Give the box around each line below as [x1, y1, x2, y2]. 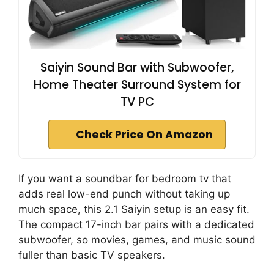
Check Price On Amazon [76, 127, 213, 143]
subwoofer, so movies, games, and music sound [18, 234, 256, 246]
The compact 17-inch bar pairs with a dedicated [18, 218, 254, 231]
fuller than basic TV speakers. [18, 249, 165, 262]
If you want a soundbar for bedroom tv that [18, 172, 231, 185]
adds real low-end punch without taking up [18, 188, 230, 201]
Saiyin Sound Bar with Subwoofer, [40, 59, 234, 76]
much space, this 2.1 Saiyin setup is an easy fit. [18, 203, 250, 216]
